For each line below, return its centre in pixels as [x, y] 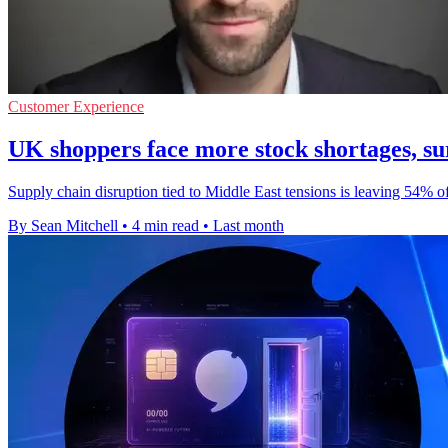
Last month [248, 225]
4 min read [165, 225]
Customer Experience [76, 107]
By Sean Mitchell [63, 225]
